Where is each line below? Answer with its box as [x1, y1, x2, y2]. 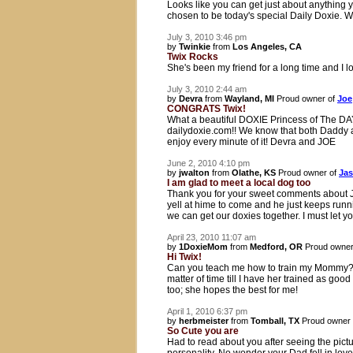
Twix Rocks [167, 51, 218, 62]
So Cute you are [167, 325, 239, 336]
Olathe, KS [232, 168, 276, 177]
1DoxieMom [179, 242, 228, 251]
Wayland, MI [225, 94, 274, 103]
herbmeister [179, 316, 229, 325]
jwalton [179, 168, 210, 177]
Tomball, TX [251, 316, 299, 325]
